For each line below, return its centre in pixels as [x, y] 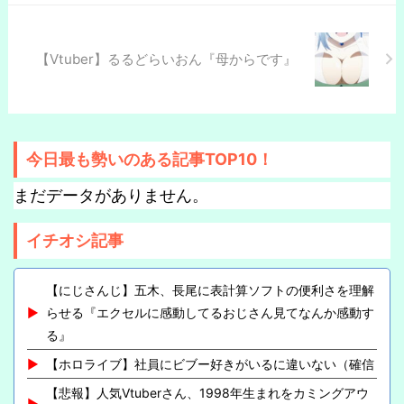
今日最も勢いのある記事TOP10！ [150, 159]
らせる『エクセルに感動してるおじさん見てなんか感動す [210, 312]
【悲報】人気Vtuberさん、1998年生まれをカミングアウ [207, 392]
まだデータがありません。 [111, 195]
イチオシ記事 [75, 240]
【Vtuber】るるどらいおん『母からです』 [166, 59]
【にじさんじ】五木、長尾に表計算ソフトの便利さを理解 [210, 289]
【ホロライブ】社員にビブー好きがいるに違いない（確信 [210, 363]
